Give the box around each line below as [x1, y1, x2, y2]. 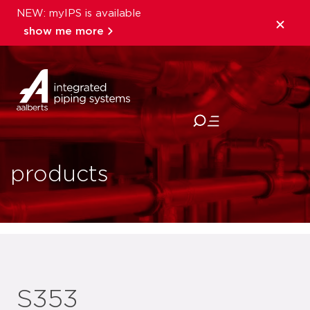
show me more [24, 26, 104, 37]
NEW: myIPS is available [17, 8, 141, 19]
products [10, 163, 109, 185]
